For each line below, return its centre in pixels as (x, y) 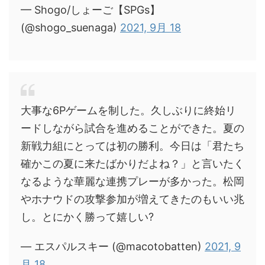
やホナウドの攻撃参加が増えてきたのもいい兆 (132, 199)
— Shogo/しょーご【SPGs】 (91, 10)
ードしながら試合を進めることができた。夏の (132, 128)
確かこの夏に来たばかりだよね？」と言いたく (132, 164)
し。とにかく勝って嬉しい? (87, 217)
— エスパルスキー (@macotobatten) (113, 246)
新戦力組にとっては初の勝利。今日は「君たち (132, 146)
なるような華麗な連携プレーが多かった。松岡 (132, 181)
